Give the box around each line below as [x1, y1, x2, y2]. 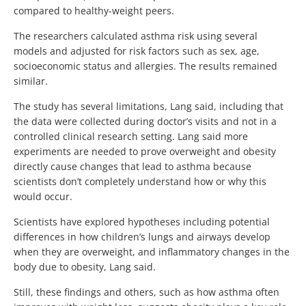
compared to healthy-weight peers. [14, 3, 174, 17]
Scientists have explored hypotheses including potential [14, 214, 270, 228]
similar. [14, 74, 48, 87]
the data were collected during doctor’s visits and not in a [14, 114, 277, 128]
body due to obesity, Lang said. [14, 260, 156, 273]
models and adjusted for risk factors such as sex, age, [14, 44, 260, 57]
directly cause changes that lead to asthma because [14, 159, 251, 173]
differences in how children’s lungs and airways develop [14, 229, 270, 243]
